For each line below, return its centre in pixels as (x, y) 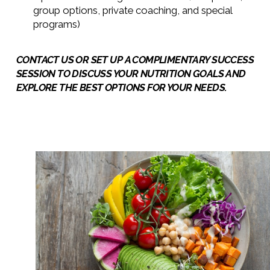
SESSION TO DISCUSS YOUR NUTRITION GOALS (120, 74)
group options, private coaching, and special (132, 11)
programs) (56, 24)
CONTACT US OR (53, 60)
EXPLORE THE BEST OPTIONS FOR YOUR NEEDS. (121, 88)
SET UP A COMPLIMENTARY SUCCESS (172, 60)
